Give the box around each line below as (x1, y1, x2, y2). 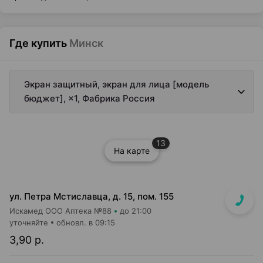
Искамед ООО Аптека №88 (9, 206, 112, 215)
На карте (113, 146, 150, 156)
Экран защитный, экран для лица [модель (24, 79, 209, 90)
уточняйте (9, 218, 48, 227)
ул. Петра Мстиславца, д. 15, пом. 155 (9, 191, 174, 202)
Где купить (9, 37, 67, 49)
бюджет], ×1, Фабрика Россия (24, 93, 155, 104)
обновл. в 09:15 (56, 218, 115, 227)
